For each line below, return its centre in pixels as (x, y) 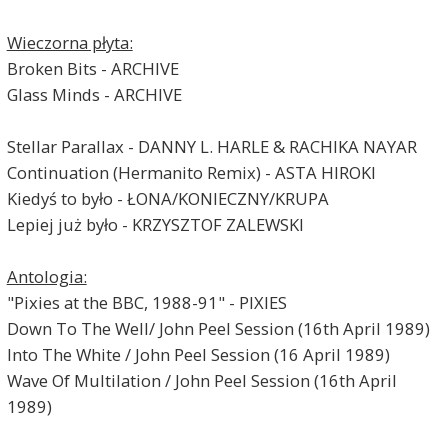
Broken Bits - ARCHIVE (92, 69)
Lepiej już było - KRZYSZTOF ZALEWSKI (155, 225)
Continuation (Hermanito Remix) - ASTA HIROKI (191, 173)
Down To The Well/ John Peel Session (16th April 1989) (218, 329)
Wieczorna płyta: (69, 43)
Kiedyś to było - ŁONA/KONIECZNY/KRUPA (167, 199)
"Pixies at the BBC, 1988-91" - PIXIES (146, 303)
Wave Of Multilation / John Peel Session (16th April (201, 381)
